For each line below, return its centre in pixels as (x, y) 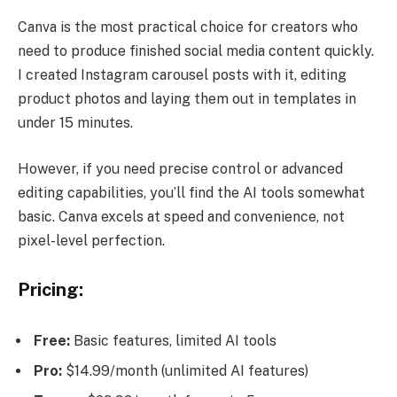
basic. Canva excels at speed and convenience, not (181, 216)
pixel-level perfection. (91, 240)
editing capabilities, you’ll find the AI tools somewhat (191, 192)
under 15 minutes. (75, 122)
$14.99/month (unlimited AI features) (185, 370)
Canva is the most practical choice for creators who (188, 27)
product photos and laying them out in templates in (187, 98)
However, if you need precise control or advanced (180, 168)
